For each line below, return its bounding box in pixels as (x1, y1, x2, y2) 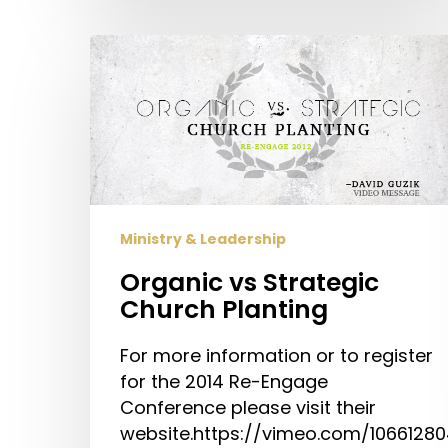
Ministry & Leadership (120, 228, 286, 249)
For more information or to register (120, 342, 433, 368)
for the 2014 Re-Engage (120, 368, 328, 394)
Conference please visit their (120, 394, 376, 420)
